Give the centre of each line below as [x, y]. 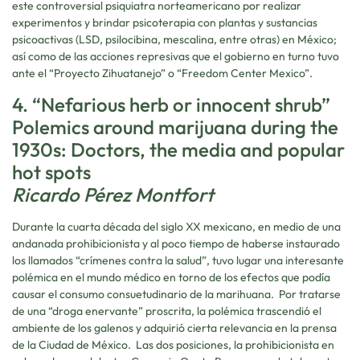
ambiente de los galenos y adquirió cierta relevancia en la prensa [174, 327]
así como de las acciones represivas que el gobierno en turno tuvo [176, 56]
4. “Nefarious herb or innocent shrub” [171, 104]
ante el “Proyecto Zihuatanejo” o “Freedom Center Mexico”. [162, 73]
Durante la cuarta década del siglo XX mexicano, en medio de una [176, 226]
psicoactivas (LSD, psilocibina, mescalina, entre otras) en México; [174, 39]
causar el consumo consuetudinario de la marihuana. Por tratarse [176, 294]
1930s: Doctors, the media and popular [178, 149]
